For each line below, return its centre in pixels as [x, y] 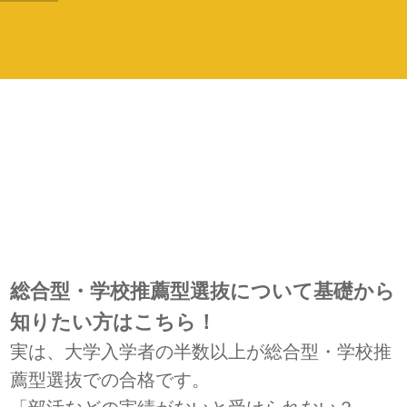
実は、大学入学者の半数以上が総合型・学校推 [201, 351]
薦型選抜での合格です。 [110, 379]
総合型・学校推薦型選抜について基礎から [203, 290]
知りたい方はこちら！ [114, 321]
